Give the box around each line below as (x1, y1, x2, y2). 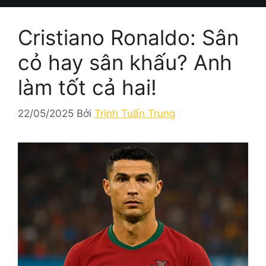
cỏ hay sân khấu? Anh (18, 49, 232, 75)
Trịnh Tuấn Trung (94, 107, 175, 120)
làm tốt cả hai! (18, 74, 157, 100)
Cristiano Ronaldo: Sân (18, 24, 239, 50)
